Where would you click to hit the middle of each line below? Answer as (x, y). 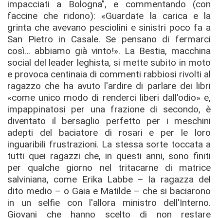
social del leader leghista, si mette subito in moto (109, 62)
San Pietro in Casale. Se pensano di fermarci (109, 39)
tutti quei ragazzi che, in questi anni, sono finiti (109, 156)
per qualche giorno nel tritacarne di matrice (109, 167)
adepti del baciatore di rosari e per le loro (109, 132)
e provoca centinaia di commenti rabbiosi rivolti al (109, 74)
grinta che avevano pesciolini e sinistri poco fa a (109, 27)
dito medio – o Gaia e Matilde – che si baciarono (109, 191)
